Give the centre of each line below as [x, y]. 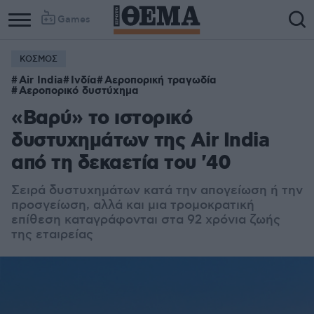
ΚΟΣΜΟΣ [39, 59]
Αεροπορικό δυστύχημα [79, 91]
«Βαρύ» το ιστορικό [102, 119]
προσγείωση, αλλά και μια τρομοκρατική [133, 205]
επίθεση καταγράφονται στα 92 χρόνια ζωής [146, 220]
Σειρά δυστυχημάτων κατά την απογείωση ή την [157, 191]
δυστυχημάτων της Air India [140, 141]
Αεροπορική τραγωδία [161, 81]
